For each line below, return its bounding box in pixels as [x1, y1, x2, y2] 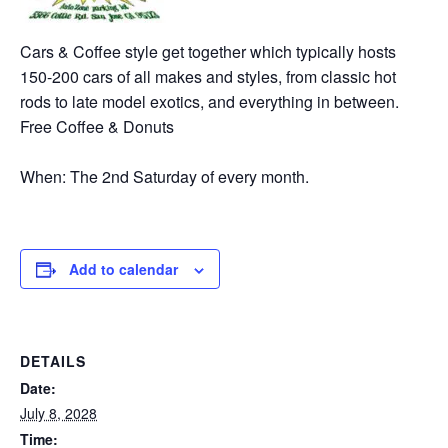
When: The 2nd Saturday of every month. [20, 165, 309, 188]
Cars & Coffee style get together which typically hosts [20, 40, 396, 63]
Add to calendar [69, 259, 178, 279]
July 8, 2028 [20, 403, 97, 423]
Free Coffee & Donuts [20, 115, 174, 138]
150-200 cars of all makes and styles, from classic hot [20, 65, 396, 88]
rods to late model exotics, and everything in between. [20, 90, 399, 113]
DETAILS [20, 351, 86, 371]
